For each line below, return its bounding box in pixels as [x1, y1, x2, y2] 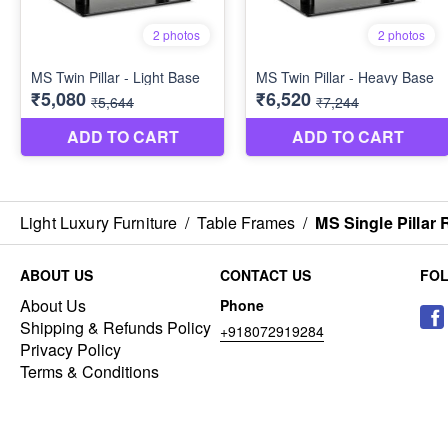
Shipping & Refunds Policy [20, 316, 211, 339]
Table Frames [197, 211, 296, 234]
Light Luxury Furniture [20, 211, 178, 234]
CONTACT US [220, 265, 311, 285]
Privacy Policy [20, 338, 121, 361]
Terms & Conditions [20, 360, 159, 383]
